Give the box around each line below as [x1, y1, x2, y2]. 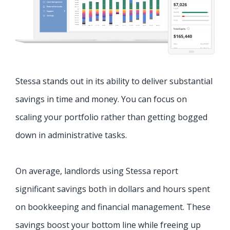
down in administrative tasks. [15, 129, 127, 141]
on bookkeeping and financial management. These [15, 201, 210, 213]
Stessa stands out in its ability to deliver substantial [15, 75, 213, 87]
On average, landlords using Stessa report [15, 165, 178, 177]
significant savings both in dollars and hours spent [15, 183, 210, 195]
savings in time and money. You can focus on [15, 93, 187, 105]
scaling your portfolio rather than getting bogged [15, 111, 207, 123]
